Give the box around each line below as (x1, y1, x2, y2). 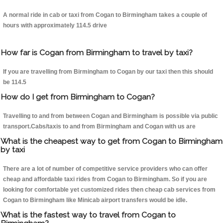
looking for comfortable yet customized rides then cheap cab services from (3, 186, 216, 194)
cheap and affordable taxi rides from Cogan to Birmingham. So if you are (3, 176, 207, 183)
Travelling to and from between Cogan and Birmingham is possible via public (3, 112, 218, 120)
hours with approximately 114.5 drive (3, 22, 107, 29)
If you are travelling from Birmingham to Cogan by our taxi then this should (3, 68, 213, 76)
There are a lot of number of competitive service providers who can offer (3, 165, 208, 173)
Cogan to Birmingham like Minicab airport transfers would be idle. (3, 197, 187, 204)
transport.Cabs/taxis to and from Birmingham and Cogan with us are (3, 123, 196, 130)
